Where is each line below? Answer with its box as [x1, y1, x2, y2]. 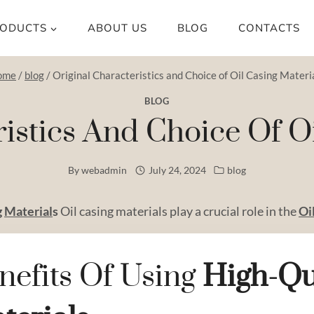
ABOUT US [87, 21, 147, 34]
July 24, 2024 [148, 164, 206, 177]
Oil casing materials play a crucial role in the [58, 203, 299, 219]
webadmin [81, 164, 128, 177]
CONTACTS [238, 21, 301, 34]
